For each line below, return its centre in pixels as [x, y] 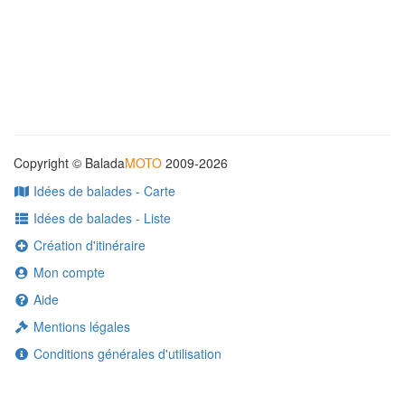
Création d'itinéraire [87, 245]
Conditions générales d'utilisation [125, 353]
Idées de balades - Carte [102, 191]
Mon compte [67, 272]
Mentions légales [80, 326]
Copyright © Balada [69, 163]
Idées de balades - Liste [100, 218]
